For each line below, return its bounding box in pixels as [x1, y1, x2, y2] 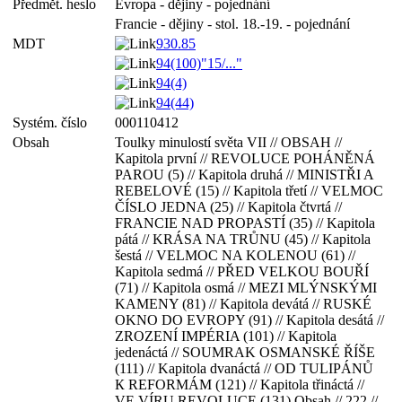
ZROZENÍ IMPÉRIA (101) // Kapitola [115, 328, 336, 344]
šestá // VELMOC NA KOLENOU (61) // [115, 248, 355, 263]
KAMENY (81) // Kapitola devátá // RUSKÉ [115, 296, 371, 311]
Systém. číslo [13, 115, 94, 130]
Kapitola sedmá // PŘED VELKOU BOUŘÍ [115, 264, 369, 279]
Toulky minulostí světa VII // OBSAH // [115, 135, 342, 150]
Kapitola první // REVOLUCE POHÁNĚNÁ [115, 151, 375, 166]
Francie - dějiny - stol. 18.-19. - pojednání [115, 16, 350, 31]
